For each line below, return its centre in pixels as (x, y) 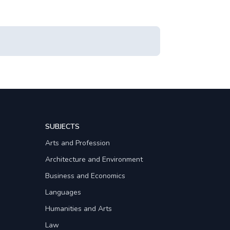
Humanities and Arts (79, 209)
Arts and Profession (78, 143)
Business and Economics (85, 176)
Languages (63, 192)
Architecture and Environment (94, 159)
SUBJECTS (62, 127)
